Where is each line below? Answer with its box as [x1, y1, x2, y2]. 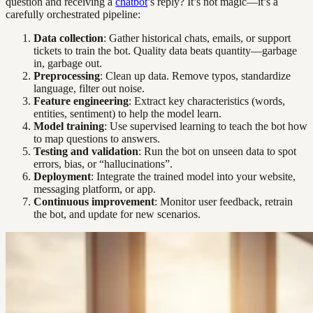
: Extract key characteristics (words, [129, 95, 285, 108]
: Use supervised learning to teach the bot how [104, 120, 307, 133]
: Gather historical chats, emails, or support [103, 32, 291, 45]
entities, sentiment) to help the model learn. [34, 108, 221, 120]
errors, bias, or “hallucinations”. [34, 158, 173, 170]
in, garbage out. [34, 57, 102, 70]
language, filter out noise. [34, 82, 145, 95]
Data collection [34, 32, 103, 45]
